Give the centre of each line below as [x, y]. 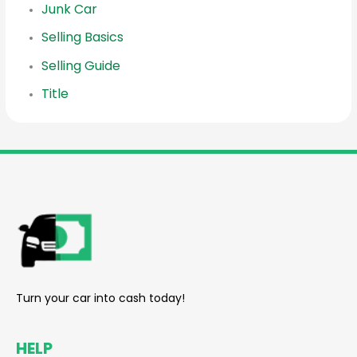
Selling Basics [83, 37]
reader [112, 202]
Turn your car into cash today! [100, 298]
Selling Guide [81, 65]
